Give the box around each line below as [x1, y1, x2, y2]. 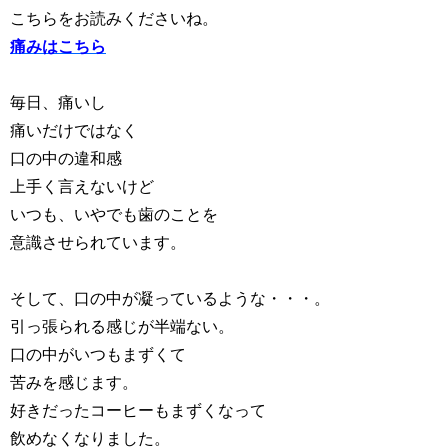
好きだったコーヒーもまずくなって [10, 402, 266, 419]
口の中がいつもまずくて [10, 346, 186, 363]
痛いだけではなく [10, 122, 138, 139]
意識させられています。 [10, 234, 186, 251]
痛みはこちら [10, 38, 106, 55]
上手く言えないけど [10, 178, 154, 195]
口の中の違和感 [10, 150, 122, 167]
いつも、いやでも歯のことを [10, 206, 218, 223]
